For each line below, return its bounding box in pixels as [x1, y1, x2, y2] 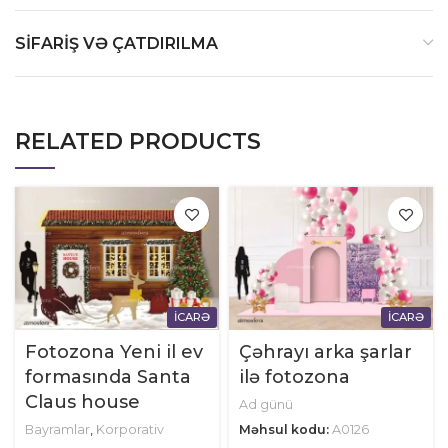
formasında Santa [25, 366, 191, 389]
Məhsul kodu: [239, 422, 332, 438]
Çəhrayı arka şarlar [239, 341, 412, 364]
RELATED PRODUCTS [15, 128, 261, 156]
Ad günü [239, 397, 293, 413]
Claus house [25, 391, 140, 414]
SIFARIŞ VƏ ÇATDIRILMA [15, 34, 218, 54]
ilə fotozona [239, 366, 350, 389]
